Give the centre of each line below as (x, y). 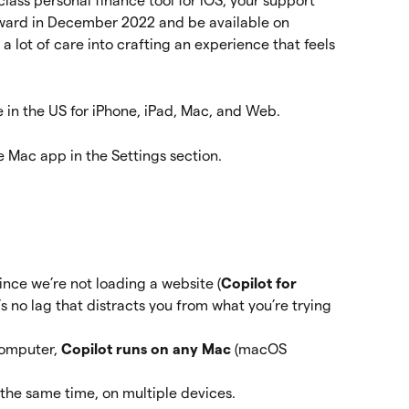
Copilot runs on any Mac (148, 349)
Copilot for (261, 283)
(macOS (262, 349)
